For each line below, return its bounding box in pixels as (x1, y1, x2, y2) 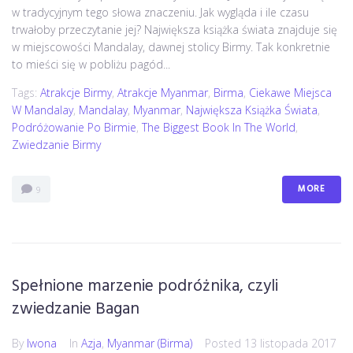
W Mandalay (12, 102, 73, 118)
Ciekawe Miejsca (249, 85, 332, 101)
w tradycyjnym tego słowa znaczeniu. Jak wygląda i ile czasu (12, 5, 309, 20)
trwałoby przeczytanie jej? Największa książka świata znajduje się (12, 22, 337, 38)
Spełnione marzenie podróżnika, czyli (12, 273, 278, 300)
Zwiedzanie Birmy (12, 137, 101, 153)
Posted (205, 336, 244, 351)
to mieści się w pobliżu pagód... (12, 57, 170, 72)
